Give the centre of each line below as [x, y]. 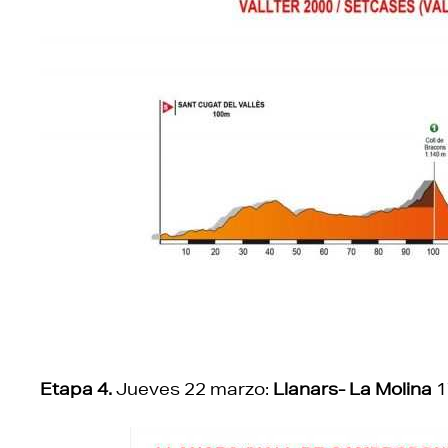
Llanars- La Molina [352, 388]
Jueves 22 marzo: [192, 388]
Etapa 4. [76, 388]
